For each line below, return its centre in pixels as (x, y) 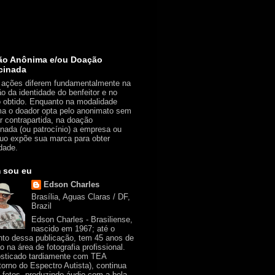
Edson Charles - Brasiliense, (82, 219)
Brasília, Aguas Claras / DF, (80, 197)
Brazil (41, 206)
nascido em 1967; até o (73, 228)
